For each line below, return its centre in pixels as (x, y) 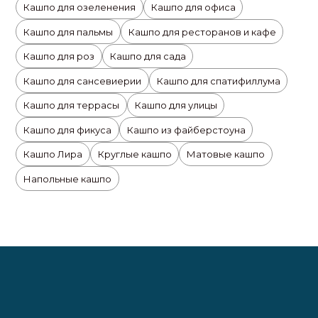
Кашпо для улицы (176, 105)
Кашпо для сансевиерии (83, 81)
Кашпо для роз (59, 56)
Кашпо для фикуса (68, 130)
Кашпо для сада (148, 56)
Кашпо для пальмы (68, 32)
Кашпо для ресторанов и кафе (202, 32)
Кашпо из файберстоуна (186, 130)
